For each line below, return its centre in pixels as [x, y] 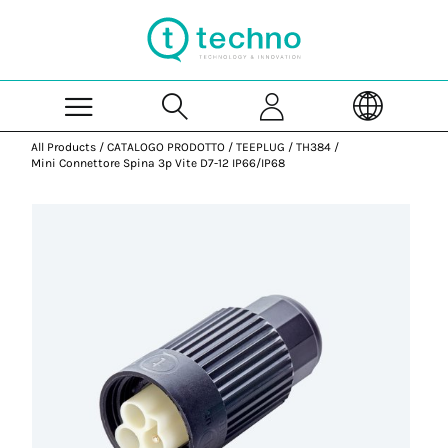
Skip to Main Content [289, 9]
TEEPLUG [261, 147]
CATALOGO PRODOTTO [166, 147]
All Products [64, 147]
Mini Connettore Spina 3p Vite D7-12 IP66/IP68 [158, 163]
